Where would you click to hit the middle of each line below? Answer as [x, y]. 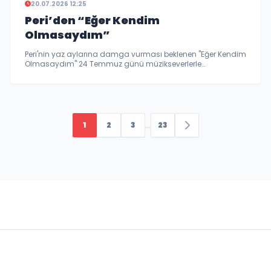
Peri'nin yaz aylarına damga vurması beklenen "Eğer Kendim [135, 54]
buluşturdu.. [47, 73]
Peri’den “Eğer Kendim [92, 20]
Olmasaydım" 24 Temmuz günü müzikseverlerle [113, 64]
